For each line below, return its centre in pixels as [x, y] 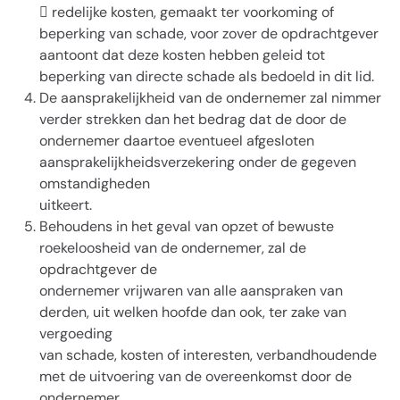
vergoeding [76, 333]
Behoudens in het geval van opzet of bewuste [187, 226]
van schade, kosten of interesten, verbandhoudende [208, 355]
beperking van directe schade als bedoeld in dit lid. [207, 76]
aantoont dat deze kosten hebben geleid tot [182, 55]
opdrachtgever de [98, 269]
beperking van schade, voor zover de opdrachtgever [209, 33]
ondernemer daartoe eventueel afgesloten [177, 141]
